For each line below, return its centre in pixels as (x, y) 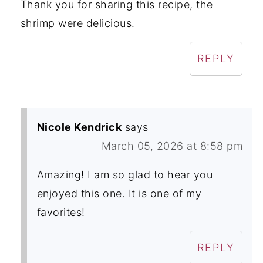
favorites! (61, 212)
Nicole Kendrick (79, 127)
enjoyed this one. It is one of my (119, 193)
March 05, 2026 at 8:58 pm (172, 146)
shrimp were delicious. (77, 23)
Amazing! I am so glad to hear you (125, 174)
